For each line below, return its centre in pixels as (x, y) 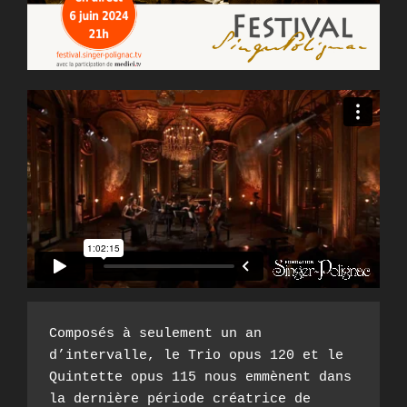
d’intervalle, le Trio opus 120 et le (196, 355)
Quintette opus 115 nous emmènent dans (200, 377)
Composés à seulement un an (155, 333)
